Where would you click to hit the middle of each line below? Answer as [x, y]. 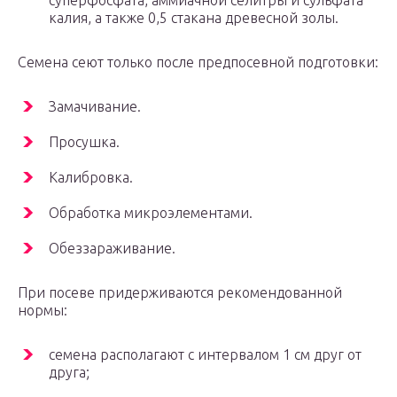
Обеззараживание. [112, 249]
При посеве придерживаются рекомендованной [180, 293]
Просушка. [84, 142]
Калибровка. [91, 178]
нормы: [43, 311]
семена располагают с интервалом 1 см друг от [205, 355]
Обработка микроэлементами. [151, 213]
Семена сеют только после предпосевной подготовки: [198, 62]
